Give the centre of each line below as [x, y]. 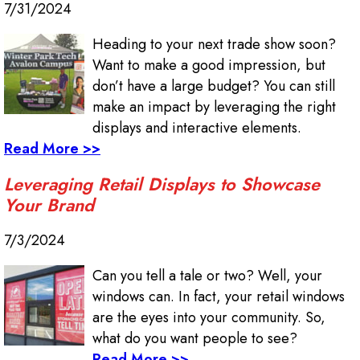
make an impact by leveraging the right [214, 107]
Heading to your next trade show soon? [214, 45]
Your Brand [49, 205]
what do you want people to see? [195, 339]
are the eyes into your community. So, [209, 318]
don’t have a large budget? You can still [214, 86]
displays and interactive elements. [197, 128]
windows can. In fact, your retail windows [219, 297]
